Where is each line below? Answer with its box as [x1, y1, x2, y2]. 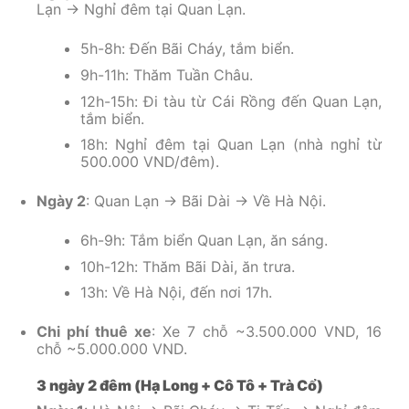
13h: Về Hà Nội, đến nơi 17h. [80, 283, 272, 302]
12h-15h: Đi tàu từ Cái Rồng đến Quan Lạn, [80, 91, 382, 110]
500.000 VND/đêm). [80, 152, 219, 172]
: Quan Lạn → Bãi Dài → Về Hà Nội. [86, 192, 326, 211]
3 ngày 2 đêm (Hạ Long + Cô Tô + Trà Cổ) [37, 376, 323, 395]
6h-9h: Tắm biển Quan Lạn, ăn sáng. [80, 231, 328, 250]
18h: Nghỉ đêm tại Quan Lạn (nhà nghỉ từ [80, 135, 382, 154]
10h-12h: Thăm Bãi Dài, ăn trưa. [80, 257, 295, 276]
